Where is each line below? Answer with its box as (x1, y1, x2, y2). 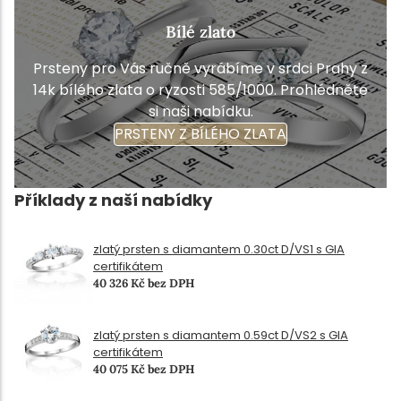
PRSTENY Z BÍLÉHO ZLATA (115, 124, 286, 145)
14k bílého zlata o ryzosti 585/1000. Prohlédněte (33, 80, 368, 101)
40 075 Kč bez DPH (93, 361, 194, 377)
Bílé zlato (166, 21, 235, 43)
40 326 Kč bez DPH (93, 275, 194, 291)
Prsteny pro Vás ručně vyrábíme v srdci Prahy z (33, 58, 368, 80)
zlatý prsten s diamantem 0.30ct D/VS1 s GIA (93, 240, 345, 258)
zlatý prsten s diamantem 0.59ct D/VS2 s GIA (93, 326, 348, 344)
